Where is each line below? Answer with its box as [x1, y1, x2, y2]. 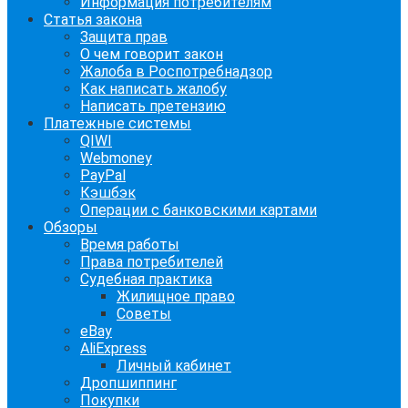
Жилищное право [117, 288, 235, 305]
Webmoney [80, 149, 152, 167]
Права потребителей [80, 253, 223, 270]
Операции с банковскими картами [80, 201, 317, 219]
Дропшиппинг [80, 374, 177, 392]
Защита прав [80, 28, 168, 46]
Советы [117, 305, 171, 322]
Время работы [80, 236, 179, 253]
